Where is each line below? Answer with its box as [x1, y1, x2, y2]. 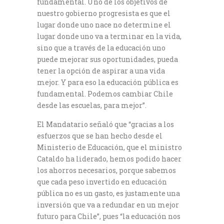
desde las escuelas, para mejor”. [37, 100, 146, 110]
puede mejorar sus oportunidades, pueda [37, 54, 178, 64]
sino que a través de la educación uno [37, 42, 165, 52]
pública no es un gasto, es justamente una [37, 188, 180, 198]
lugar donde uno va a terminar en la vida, [37, 31, 181, 41]
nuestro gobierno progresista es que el [37, 8, 170, 18]
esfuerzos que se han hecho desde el [37, 130, 162, 140]
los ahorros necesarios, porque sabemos [37, 165, 176, 175]
